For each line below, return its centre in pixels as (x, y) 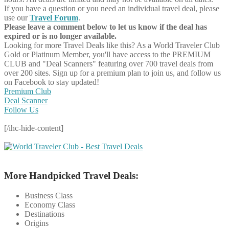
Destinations (44, 214)
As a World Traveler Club (178, 45)
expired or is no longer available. (60, 36)
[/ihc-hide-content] (34, 128)
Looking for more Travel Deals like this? (70, 45)
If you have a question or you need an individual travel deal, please (112, 9)
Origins (37, 223)
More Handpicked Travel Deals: (71, 175)
